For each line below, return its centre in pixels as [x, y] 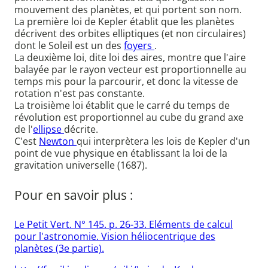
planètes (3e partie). [59, 249]
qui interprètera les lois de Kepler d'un [163, 141]
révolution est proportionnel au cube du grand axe [129, 118]
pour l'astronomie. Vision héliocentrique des [115, 237]
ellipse [48, 130]
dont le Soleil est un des [69, 46]
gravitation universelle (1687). [81, 165]
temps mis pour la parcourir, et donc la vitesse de [126, 82]
